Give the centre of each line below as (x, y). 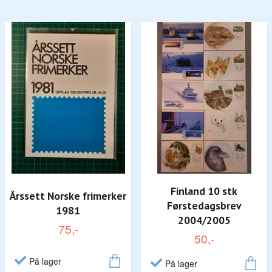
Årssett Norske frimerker (68, 195)
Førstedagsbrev (204, 205)
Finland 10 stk (204, 191)
